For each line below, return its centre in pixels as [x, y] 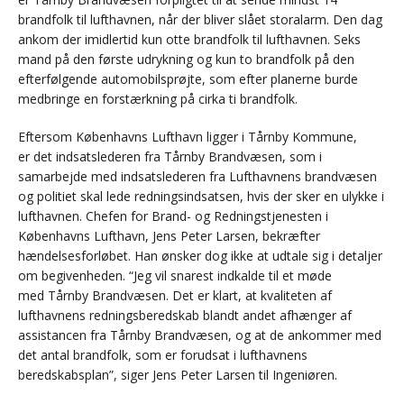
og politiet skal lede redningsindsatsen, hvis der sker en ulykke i [201, 197]
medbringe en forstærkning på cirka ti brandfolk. [158, 99]
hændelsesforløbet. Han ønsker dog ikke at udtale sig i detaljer [200, 256]
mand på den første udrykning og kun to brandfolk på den [186, 60]
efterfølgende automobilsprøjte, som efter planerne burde [188, 79]
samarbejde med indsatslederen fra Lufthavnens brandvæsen [197, 177]
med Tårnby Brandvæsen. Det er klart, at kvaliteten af [175, 296]
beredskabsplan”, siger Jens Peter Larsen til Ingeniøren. [178, 375]
